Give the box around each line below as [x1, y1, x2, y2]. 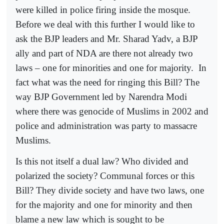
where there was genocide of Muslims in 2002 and [15, 105, 208, 116]
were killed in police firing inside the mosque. [15, 4, 190, 15]
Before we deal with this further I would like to [15, 18, 195, 29]
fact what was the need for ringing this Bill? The [15, 76, 199, 87]
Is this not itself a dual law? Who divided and [15, 156, 188, 167]
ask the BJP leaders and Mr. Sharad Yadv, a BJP [15, 33, 197, 44]
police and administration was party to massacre [15, 120, 197, 131]
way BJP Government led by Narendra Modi [15, 91, 187, 102]
